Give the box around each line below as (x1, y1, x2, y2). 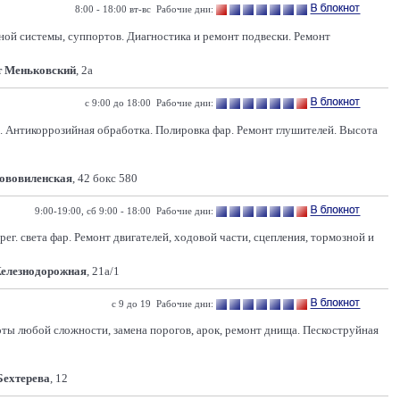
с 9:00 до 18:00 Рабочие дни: (85, 97, 213, 108)
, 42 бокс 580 (72, 171, 137, 185)
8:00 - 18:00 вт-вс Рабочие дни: (75, 4, 213, 14)
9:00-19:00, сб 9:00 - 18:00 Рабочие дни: (35, 205, 213, 216)
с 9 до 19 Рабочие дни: (112, 298, 213, 309)
